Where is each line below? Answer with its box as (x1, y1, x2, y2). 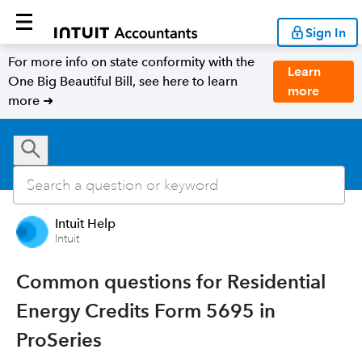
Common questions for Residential (16, 270, 326, 293)
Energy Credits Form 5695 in (16, 299, 276, 322)
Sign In (305, 24, 346, 40)
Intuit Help (55, 216, 116, 231)
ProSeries (16, 328, 102, 351)
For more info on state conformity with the (8, 54, 255, 69)
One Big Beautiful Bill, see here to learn (8, 74, 238, 89)
